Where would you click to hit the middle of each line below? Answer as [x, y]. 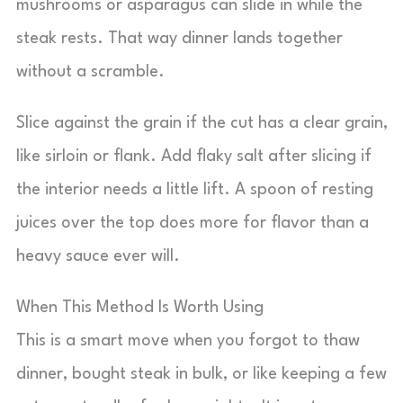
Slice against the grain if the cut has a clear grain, [202, 123]
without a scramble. [90, 72]
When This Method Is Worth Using [140, 308]
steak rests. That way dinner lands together [179, 39]
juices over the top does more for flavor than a [193, 223]
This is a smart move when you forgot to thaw [188, 341]
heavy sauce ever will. [98, 256]
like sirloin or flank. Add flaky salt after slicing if [194, 157]
